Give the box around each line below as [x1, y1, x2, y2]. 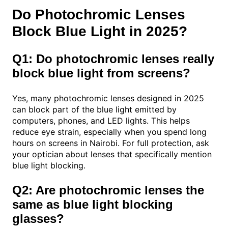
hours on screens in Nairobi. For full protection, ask [12, 138, 209, 149]
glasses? [12, 212, 64, 226]
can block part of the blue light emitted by [12, 104, 177, 115]
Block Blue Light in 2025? [12, 23, 187, 40]
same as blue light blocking [12, 197, 173, 212]
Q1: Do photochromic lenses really [12, 52, 214, 66]
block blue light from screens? [12, 66, 190, 80]
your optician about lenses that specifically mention [12, 149, 212, 160]
